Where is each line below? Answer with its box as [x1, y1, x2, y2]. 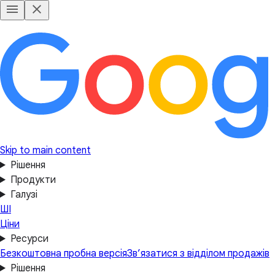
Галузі [10, 188, 37, 201]
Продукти [10, 174, 56, 186]
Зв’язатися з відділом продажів [127, 247, 269, 260]
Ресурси [10, 233, 48, 245]
